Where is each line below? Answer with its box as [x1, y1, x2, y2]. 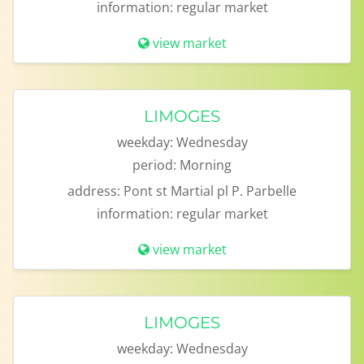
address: [67, 182, 120, 200]
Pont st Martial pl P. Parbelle [123, 182, 297, 200]
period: [132, 156, 176, 174]
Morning [180, 156, 232, 174]
